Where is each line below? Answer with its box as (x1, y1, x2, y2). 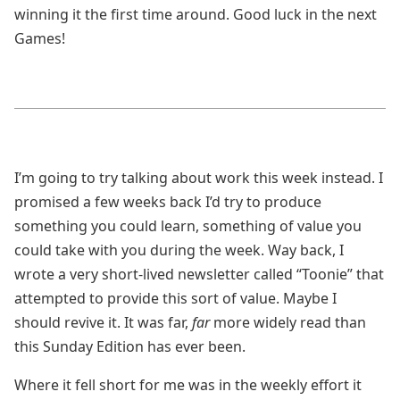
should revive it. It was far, (14, 312, 192, 332)
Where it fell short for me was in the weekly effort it (14, 375, 362, 395)
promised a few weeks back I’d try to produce (14, 192, 321, 212)
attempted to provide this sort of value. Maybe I (14, 288, 337, 308)
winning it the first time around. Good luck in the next (14, 4, 377, 24)
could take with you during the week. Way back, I (14, 240, 344, 260)
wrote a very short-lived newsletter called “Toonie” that (14, 264, 384, 284)
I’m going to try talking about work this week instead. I (14, 168, 383, 187)
